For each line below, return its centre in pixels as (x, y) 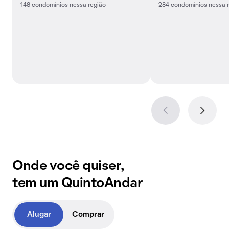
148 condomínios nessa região (63, 5)
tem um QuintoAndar (78, 184)
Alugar (39, 215)
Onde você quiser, (68, 166)
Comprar (88, 215)
